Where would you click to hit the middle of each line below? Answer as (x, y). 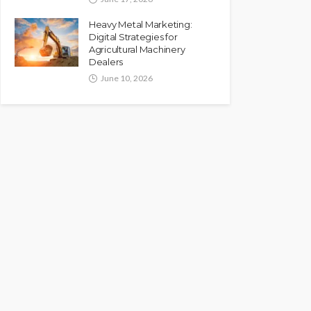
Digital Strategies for (133, 37)
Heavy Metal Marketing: (141, 24)
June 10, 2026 (127, 78)
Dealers (106, 62)
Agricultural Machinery (137, 49)
